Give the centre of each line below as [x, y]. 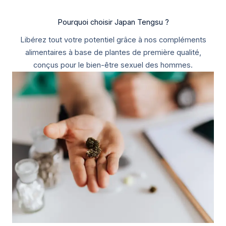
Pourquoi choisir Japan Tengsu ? [113, 22]
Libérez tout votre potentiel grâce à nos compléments [113, 40]
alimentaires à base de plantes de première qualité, [113, 52]
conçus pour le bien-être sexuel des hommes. [113, 65]
